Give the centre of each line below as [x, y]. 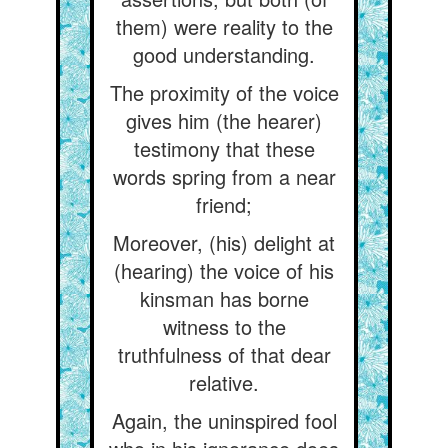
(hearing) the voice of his [224, 270]
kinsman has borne [224, 298]
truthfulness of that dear [224, 354]
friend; [224, 204]
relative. [224, 382]
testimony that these [224, 148]
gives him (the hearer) [224, 120]
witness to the [224, 326]
